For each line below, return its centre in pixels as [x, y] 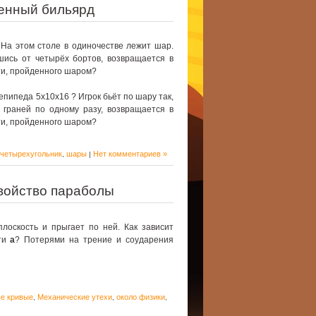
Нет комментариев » [130, 154]
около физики [141, 297]
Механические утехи [75, 297]
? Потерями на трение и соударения [95, 240]
